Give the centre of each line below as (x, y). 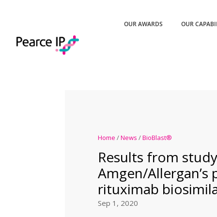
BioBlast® (157, 137)
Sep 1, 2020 (118, 203)
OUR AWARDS (144, 24)
